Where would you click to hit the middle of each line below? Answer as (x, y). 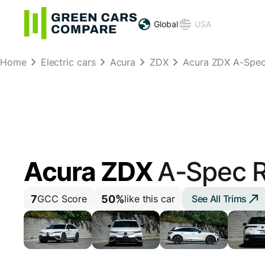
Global (166, 24)
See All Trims (219, 198)
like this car (149, 199)
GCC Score (62, 199)
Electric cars (68, 62)
